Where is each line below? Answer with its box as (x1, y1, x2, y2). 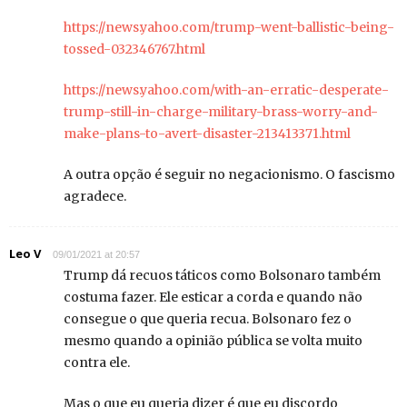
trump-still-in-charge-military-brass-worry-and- (64, 104, 378, 121)
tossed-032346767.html (64, 41, 205, 58)
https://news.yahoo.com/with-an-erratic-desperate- (64, 82, 389, 99)
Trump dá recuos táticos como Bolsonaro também (64, 267, 381, 284)
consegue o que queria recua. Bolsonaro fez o (64, 311, 352, 328)
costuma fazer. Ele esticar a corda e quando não (64, 289, 362, 306)
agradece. (64, 188, 126, 205)
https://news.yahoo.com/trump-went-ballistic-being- (64, 19, 394, 36)
